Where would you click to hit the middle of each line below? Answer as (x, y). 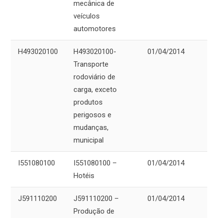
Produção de (94, 211)
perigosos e (92, 115)
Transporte (91, 64)
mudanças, (91, 128)
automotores (95, 29)
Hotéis (84, 176)
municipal (89, 140)
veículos (87, 16)
